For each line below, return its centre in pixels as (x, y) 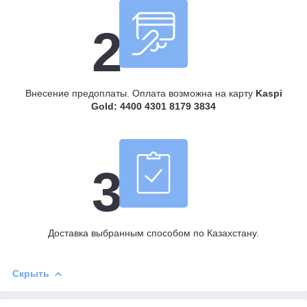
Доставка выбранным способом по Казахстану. (153, 233)
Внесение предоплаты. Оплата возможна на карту (140, 93)
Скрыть (31, 273)
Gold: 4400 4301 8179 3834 (153, 106)
